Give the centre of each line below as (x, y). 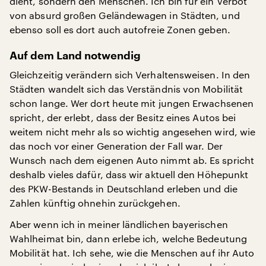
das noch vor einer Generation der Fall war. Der (116, 146)
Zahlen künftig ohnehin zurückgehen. (96, 203)
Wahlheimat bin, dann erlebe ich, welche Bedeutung (128, 238)
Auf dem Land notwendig (75, 56)
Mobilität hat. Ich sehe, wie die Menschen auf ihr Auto (132, 253)
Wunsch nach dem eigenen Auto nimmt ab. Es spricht (132, 160)
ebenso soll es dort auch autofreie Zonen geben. (120, 29)
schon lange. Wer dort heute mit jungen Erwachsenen (132, 103)
